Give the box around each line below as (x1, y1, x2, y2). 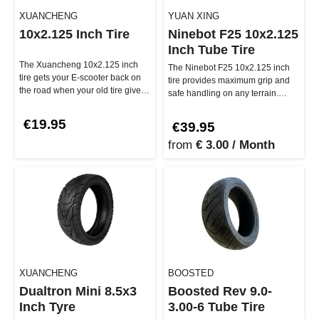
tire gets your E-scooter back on (19, 73, 141, 83)
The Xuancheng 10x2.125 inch (19, 60, 138, 70)
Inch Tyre (19, 300, 75, 315)
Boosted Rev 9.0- (168, 284, 272, 299)
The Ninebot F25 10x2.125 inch (168, 63, 290, 73)
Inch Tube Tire (168, 43, 255, 58)
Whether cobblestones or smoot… (168, 101, 299, 112)
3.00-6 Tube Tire (168, 300, 265, 315)
